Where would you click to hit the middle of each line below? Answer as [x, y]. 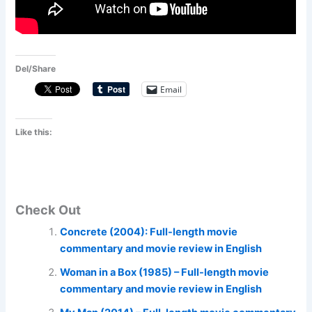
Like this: [34, 132]
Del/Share [36, 69]
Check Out [48, 209]
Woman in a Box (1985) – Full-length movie [165, 272]
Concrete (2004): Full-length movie [149, 232]
